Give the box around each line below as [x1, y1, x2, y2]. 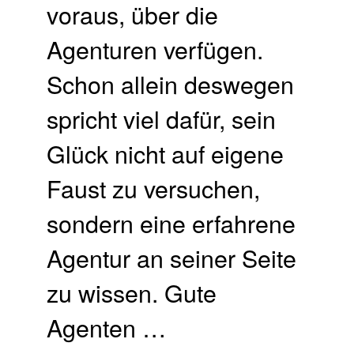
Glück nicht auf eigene [47, 135, 284, 171]
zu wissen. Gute [47, 274, 217, 310]
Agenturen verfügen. [47, 31, 264, 66]
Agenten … [47, 309, 167, 345]
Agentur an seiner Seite [47, 239, 297, 275]
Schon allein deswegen [47, 66, 295, 101]
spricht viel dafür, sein [47, 100, 277, 136]
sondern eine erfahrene [47, 205, 296, 240]
